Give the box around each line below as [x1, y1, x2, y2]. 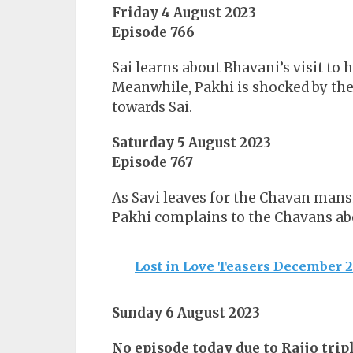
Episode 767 [112, 154, 193, 172]
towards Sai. [112, 98, 192, 117]
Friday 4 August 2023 [112, 4, 256, 22]
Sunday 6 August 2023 [112, 304, 260, 322]
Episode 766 [112, 24, 195, 42]
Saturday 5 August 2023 [112, 134, 271, 152]
